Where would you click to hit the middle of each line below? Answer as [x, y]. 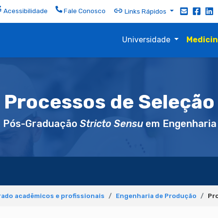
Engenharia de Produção [156, 196]
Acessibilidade [25, 11]
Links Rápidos [146, 11]
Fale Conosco [84, 11]
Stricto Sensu [111, 124]
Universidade [147, 40]
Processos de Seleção [109, 102]
